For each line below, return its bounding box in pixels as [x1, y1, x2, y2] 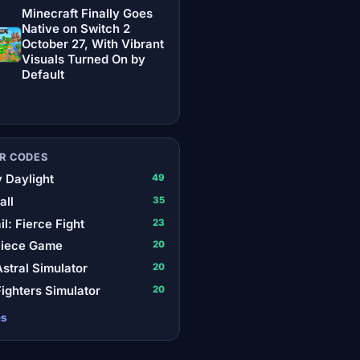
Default [21, 67, 64, 82]
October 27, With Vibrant [21, 36, 164, 51]
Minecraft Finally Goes [21, 6, 153, 21]
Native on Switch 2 [21, 21, 130, 36]
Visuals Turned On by [21, 51, 145, 67]
